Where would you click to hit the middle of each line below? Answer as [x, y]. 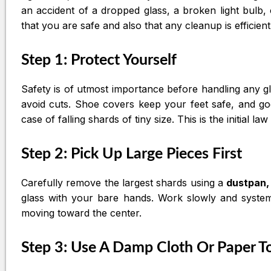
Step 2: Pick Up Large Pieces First [132, 154]
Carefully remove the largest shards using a [124, 182]
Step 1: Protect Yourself [99, 60]
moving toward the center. [81, 213]
